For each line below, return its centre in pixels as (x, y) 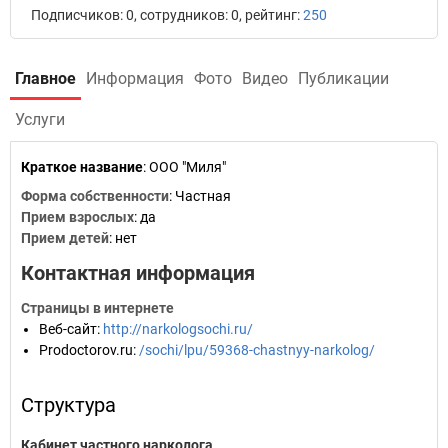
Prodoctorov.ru (86, 350)
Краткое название (82, 167)
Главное (45, 78)
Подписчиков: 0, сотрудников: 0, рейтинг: (167, 15)
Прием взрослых (77, 217)
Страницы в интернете (97, 308)
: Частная (200, 196)
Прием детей (65, 238)
